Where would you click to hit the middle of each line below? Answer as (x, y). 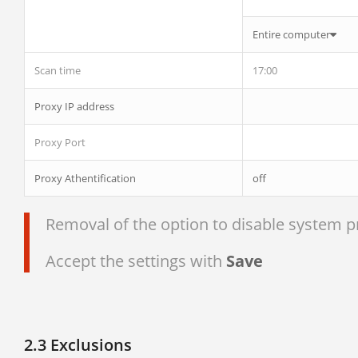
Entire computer (291, 34)
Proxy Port (60, 142)
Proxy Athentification (85, 178)
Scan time (58, 70)
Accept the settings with (136, 261)
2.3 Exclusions (78, 345)
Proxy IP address (74, 106)
